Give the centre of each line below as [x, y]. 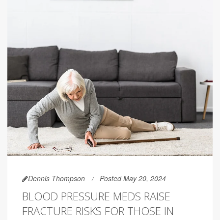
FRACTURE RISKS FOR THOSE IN [98, 210]
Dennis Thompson [56, 178]
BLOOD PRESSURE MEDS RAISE [96, 196]
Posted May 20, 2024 [133, 178]
